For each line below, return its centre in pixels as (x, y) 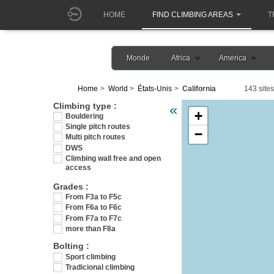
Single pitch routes (98, 127)
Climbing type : (85, 106)
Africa (181, 58)
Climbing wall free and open (113, 159)
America (233, 58)
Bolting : (71, 246)
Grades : (71, 186)
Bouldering (84, 116)
